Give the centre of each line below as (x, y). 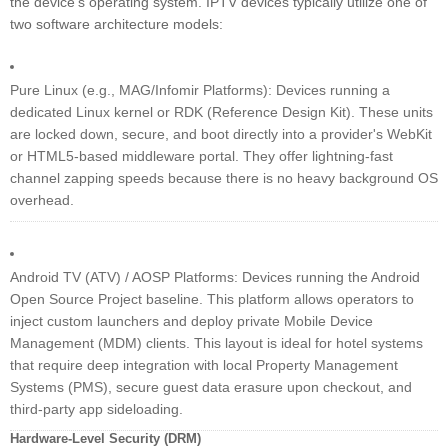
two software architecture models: (116, 24)
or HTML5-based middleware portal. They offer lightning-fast (201, 156)
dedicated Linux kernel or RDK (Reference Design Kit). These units (221, 112)
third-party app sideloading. (96, 409)
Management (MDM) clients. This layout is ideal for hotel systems (216, 343)
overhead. (42, 200)
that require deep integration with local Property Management (204, 365)
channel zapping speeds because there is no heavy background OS (224, 178)
